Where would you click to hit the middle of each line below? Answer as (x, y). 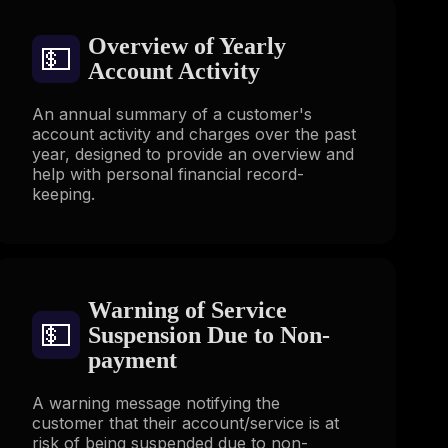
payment (132, 359)
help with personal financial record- (167, 174)
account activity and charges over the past (193, 134)
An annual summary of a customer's (171, 114)
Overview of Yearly (186, 46)
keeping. (63, 194)
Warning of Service (187, 309)
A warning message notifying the (155, 402)
